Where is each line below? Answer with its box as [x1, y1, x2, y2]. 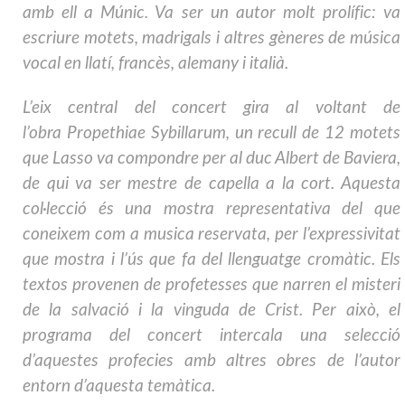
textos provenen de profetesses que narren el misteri [23, 277, 400, 295]
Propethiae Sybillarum [66, 125, 226, 143]
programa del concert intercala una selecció [23, 327, 400, 345]
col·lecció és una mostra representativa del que [23, 201, 400, 219]
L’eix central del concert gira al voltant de [23, 99, 400, 118]
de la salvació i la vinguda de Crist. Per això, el [23, 302, 400, 320]
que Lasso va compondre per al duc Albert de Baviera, [23, 150, 400, 168]
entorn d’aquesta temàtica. [23, 378, 215, 396]
